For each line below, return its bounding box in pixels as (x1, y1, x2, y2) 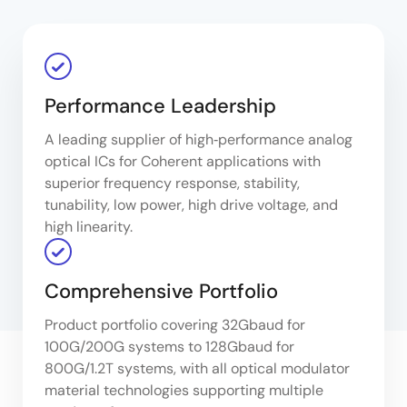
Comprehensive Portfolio (45, 277, 278, 304)
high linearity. (45, 216, 133, 236)
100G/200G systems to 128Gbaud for (45, 336, 294, 356)
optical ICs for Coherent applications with (45, 151, 321, 171)
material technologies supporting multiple (45, 380, 323, 400)
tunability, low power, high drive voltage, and (45, 194, 338, 214)
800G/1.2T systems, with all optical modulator (45, 358, 350, 378)
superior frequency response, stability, (45, 173, 300, 193)
